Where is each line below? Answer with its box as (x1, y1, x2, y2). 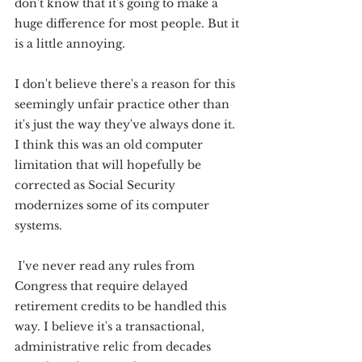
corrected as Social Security (15, 178, 179, 192)
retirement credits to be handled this (15, 299, 229, 314)
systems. (15, 218, 62, 233)
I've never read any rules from (15, 259, 198, 273)
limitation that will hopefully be (15, 158, 204, 172)
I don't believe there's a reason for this (15, 77, 238, 91)
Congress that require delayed (15, 279, 191, 293)
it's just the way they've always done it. (15, 117, 238, 132)
